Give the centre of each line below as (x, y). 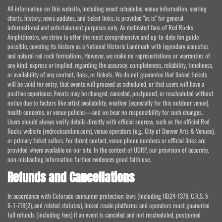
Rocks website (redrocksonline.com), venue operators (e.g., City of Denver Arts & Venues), (111, 131)
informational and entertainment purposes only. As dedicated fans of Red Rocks (100, 27)
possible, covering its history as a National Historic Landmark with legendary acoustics (108, 46)
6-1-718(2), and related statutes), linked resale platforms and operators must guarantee (108, 205)
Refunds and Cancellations (71, 177)
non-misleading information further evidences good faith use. (79, 159)
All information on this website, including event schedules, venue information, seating (107, 8)
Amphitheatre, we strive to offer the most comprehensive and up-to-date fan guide (103, 37)
